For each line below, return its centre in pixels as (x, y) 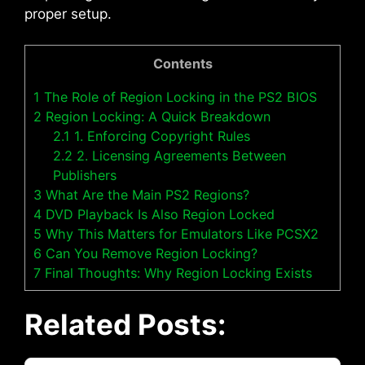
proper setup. (68, 13)
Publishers (85, 175)
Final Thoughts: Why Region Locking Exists (176, 273)
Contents (182, 64)
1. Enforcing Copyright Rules (161, 136)
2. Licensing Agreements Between (180, 155)
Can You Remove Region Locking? (150, 253)
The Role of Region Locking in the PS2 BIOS (178, 97)
